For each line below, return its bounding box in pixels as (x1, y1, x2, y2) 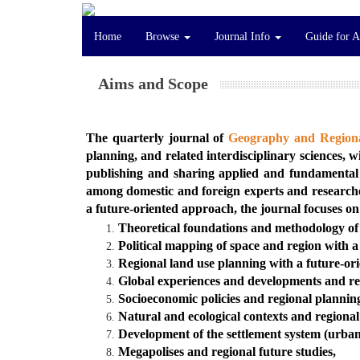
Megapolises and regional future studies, (118, 344, 336, 358)
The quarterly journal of (86, 131, 229, 145)
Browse (145, 30, 182, 43)
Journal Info (215, 30, 273, 43)
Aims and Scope (98, 75, 208, 93)
